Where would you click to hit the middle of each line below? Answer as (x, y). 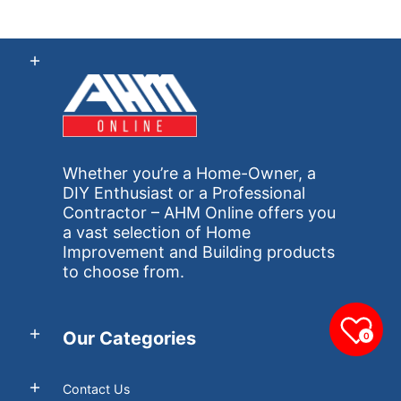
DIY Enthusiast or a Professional (184, 193)
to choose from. (124, 272)
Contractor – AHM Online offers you (199, 213)
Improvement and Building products (199, 252)
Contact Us (96, 388)
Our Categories (129, 338)
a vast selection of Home (157, 233)
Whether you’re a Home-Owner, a (189, 174)
